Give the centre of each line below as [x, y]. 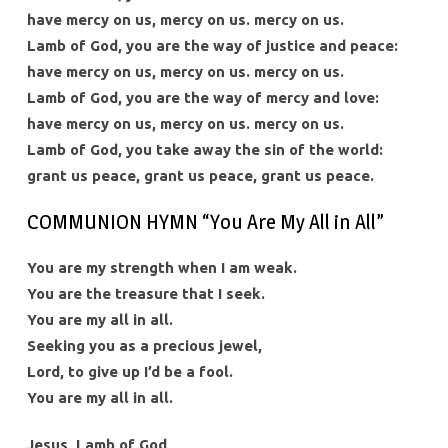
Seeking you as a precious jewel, [144, 346]
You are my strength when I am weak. [161, 268]
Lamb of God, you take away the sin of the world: [204, 150]
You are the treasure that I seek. [145, 294]
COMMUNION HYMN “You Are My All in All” [205, 222]
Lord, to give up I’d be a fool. [129, 372]
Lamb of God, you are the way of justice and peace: [212, 46]
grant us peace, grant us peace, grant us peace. [200, 176]
